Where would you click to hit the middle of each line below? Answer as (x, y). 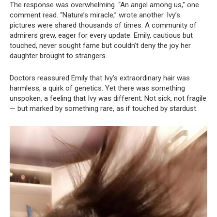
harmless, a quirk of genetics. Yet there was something (97, 88)
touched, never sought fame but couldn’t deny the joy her (100, 46)
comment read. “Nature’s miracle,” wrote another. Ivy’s (95, 15)
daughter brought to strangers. (58, 56)
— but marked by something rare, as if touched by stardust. (104, 109)
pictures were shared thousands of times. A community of (103, 25)
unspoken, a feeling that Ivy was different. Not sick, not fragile (108, 99)
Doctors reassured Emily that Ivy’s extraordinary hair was (100, 78)
